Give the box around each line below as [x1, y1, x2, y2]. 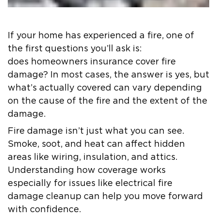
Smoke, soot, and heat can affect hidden [8, 140, 185, 149]
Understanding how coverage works [8, 166, 166, 175]
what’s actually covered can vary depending [8, 84, 202, 93]
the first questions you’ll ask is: [8, 45, 142, 53]
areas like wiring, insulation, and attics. [8, 153, 177, 162]
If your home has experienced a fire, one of [8, 31, 194, 40]
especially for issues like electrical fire [8, 179, 172, 188]
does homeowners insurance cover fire [8, 58, 176, 66]
